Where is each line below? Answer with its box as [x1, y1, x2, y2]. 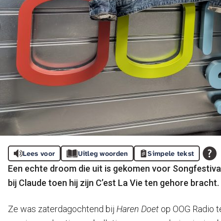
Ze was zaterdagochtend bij [8, 204, 116, 214]
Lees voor [22, 149, 55, 158]
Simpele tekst [147, 149, 194, 158]
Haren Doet [116, 204, 161, 214]
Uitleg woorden [77, 149, 128, 158]
